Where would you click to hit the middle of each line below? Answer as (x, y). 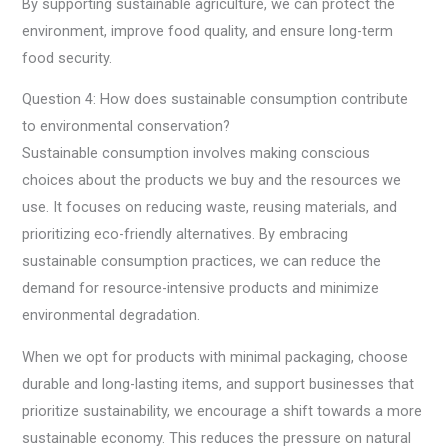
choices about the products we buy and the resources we (212, 180)
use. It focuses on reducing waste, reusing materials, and (210, 207)
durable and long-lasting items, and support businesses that (218, 383)
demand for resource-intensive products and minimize (201, 288)
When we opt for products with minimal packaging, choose (215, 356)
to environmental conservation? (126, 126)
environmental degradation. (111, 315)
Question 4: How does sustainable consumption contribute (215, 99)
